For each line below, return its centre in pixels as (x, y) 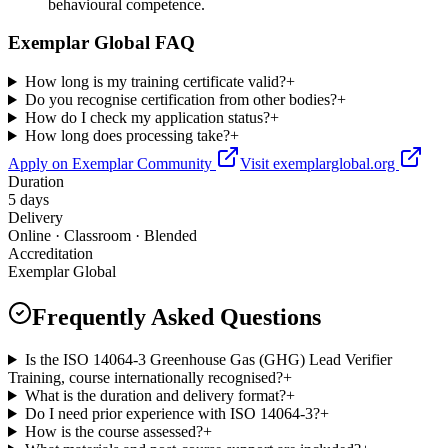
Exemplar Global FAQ (101, 43)
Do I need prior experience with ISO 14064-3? (172, 413)
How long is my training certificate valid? (155, 82)
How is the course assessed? (113, 431)
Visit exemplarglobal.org (319, 164)
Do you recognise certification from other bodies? (180, 100)
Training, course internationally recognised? (145, 377)
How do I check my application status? (147, 118)
